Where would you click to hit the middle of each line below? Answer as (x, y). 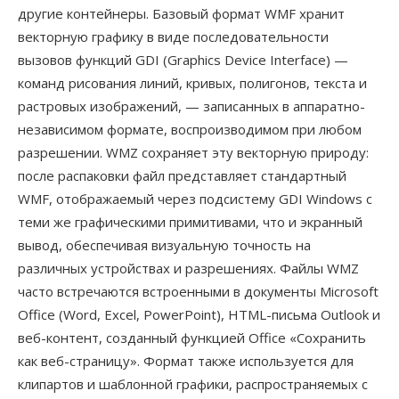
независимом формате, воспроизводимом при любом (190, 129)
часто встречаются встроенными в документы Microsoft (198, 291)
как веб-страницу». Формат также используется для (186, 361)
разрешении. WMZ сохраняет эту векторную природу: (193, 152)
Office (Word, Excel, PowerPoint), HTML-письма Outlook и (199, 314)
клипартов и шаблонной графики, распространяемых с (193, 384)
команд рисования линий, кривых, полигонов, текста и (192, 83)
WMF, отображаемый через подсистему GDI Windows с (195, 199)
